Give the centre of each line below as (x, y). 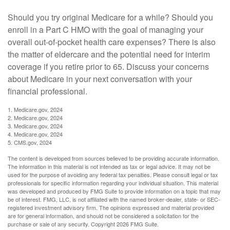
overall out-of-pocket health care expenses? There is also (112, 42)
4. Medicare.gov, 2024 (35, 134)
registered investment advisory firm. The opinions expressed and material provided (111, 208)
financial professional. (47, 91)
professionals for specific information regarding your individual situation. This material (113, 183)
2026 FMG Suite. (138, 224)
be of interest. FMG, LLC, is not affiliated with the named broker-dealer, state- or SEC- (114, 199)
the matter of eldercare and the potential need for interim (109, 54)
